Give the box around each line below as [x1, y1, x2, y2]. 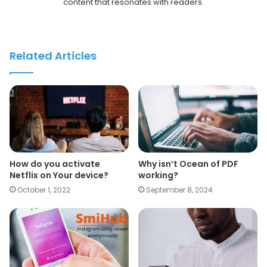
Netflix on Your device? [10, 169, 108, 181]
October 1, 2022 [17, 184, 70, 195]
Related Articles [10, 48, 97, 64]
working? [138, 169, 178, 181]
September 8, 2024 [146, 184, 213, 195]
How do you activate [10, 157, 100, 170]
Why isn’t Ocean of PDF [138, 157, 238, 170]
